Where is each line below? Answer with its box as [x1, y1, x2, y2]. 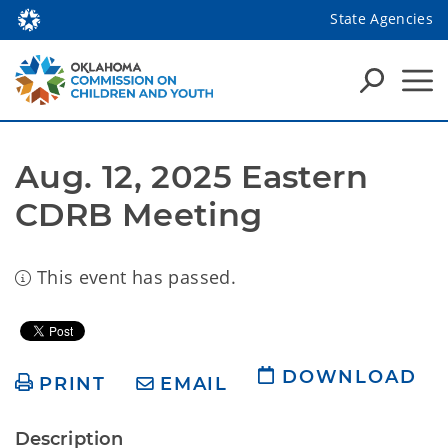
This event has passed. [31, 265, 237, 289]
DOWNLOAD [282, 365, 417, 388]
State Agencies [330, 8, 433, 28]
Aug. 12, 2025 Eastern [15, 157, 368, 196]
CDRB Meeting [15, 195, 263, 234]
